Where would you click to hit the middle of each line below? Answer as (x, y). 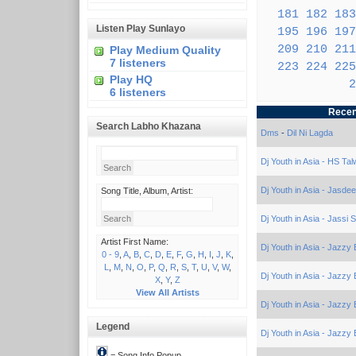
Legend (113, 327)
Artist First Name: (135, 242)
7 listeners (138, 63)
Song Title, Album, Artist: (147, 191)
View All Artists (167, 292)
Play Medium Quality (165, 50)
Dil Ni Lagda (310, 133)
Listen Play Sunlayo (141, 29)
